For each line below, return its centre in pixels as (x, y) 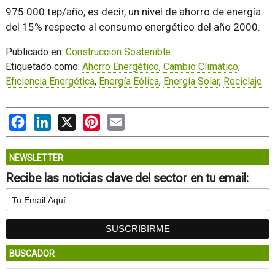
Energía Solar (191, 81)
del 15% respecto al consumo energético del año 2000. (133, 27)
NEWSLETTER (36, 158)
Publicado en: (35, 52)
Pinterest (120, 119)
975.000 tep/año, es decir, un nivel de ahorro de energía (133, 12)
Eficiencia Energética (50, 81)
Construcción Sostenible (118, 52)
